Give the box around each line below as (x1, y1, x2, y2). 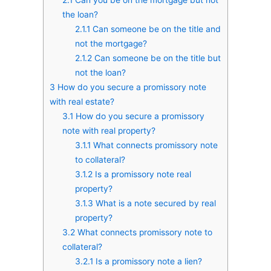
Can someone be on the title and (90, 24, 221, 34)
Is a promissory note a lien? (93, 256, 202, 266)
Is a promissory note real (92, 169, 191, 179)
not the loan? (74, 67, 126, 77)
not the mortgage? (74, 38, 147, 48)
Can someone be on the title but (91, 53, 221, 63)
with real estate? (50, 96, 114, 106)
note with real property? (62, 125, 155, 135)
